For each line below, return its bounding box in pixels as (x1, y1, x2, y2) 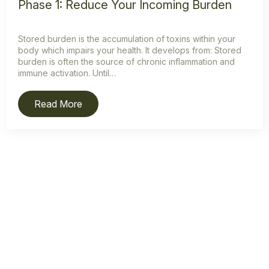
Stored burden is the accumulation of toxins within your (18, 34, 235, 44)
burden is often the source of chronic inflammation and (18, 56, 235, 67)
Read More (34, 98, 82, 110)
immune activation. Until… (18, 68, 116, 79)
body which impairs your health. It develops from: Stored (18, 45, 241, 56)
